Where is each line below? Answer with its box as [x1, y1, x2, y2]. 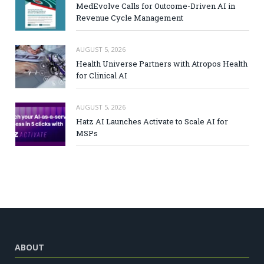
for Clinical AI [76, 70, 127, 81]
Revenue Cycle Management [76, 12, 183, 23]
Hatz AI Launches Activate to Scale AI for [76, 116, 228, 127]
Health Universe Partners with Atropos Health [76, 58, 247, 69]
